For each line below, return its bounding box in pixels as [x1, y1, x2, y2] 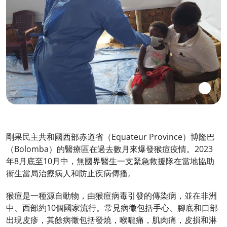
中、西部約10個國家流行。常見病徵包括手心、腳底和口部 [6, 202, 218, 213]
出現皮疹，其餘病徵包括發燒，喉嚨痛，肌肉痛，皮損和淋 [6, 214, 217, 225]
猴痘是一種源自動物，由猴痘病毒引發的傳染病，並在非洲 [6, 190, 217, 201]
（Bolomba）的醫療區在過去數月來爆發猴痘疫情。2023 [6, 143, 213, 155]
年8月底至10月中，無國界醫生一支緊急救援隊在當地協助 [6, 156, 214, 167]
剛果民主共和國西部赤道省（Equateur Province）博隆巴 [6, 131, 215, 142]
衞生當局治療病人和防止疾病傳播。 [6, 168, 136, 179]
